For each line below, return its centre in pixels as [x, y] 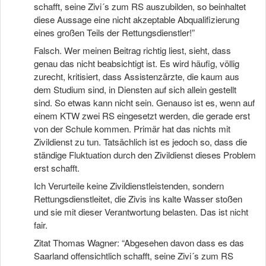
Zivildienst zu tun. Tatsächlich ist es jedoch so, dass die [140, 142]
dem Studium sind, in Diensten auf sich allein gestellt [135, 89]
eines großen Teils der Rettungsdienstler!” [114, 32]
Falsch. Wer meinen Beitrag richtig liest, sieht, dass [132, 50]
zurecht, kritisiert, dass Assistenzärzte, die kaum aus [137, 76]
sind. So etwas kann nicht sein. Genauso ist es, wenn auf [144, 102]
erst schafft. [57, 168]
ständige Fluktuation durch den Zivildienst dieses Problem [145, 155]
